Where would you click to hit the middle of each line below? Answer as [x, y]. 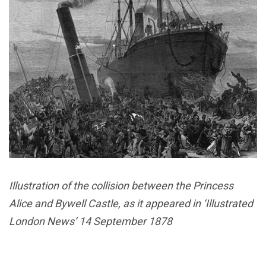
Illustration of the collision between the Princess [121, 185]
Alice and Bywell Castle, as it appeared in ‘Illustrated [131, 203]
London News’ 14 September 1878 [91, 221]
